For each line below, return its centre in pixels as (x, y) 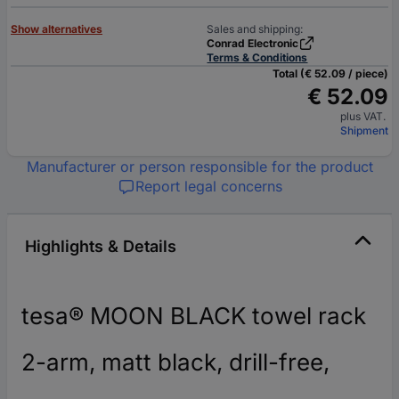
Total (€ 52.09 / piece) (330, 74)
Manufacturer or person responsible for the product (199, 167)
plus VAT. (364, 117)
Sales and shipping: (255, 29)
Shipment (364, 131)
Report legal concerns (208, 187)
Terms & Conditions (257, 58)
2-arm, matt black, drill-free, (175, 362)
